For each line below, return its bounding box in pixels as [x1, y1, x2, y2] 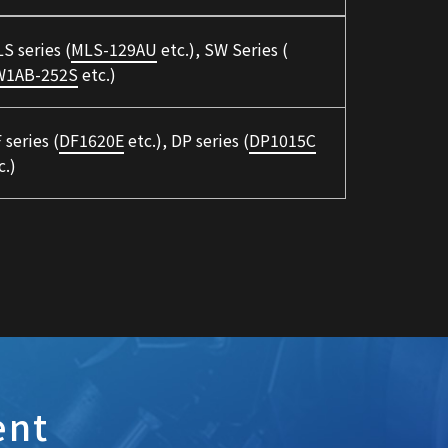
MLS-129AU [71, 37, 157, 62]
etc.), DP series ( [124, 128, 249, 153]
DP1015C [249, 128, 316, 153]
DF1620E [59, 128, 124, 153]
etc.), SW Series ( [157, 37, 288, 62]
